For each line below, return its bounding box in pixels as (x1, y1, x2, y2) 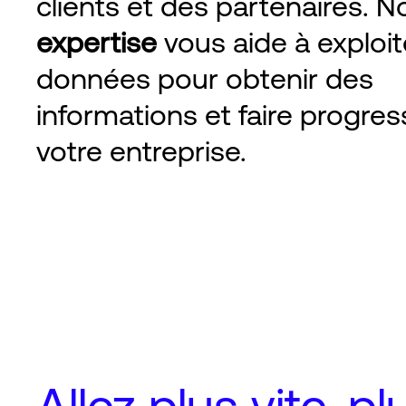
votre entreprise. (36, 134, 246, 168)
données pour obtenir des (36, 62, 373, 95)
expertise (36, 25, 157, 59)
